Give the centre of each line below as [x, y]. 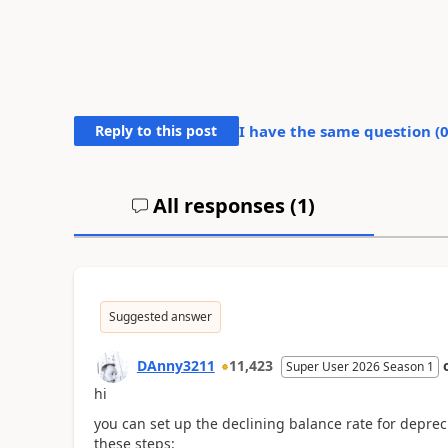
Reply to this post [156, 130]
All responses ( [223, 205]
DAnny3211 [175, 365]
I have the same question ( [339, 130]
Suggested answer [160, 316]
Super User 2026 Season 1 [359, 366]
